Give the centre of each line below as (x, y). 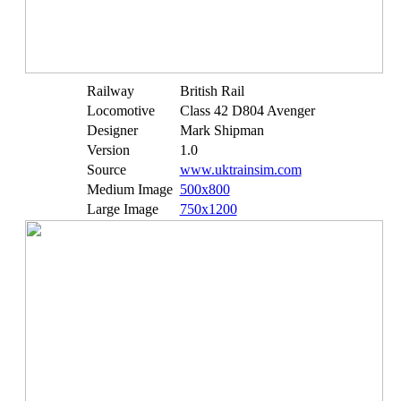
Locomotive (120, 111)
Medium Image (129, 189)
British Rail (212, 91)
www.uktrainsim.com (240, 170)
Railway (110, 91)
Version (108, 150)
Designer (112, 130)
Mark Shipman (222, 130)
